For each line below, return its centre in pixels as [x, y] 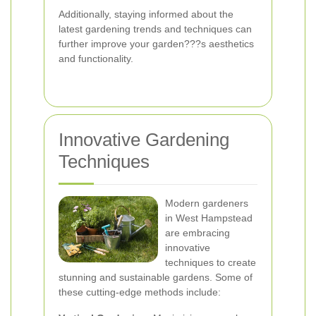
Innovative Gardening [144, 140]
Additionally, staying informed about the [146, 14]
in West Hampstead [209, 218]
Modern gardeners [207, 203]
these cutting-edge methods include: [140, 292]
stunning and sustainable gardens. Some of [156, 277]
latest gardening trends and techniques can [155, 29]
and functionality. [96, 59]
